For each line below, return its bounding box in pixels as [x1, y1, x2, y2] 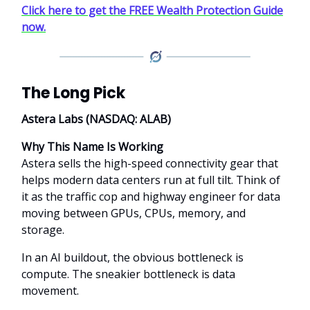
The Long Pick [21, 82, 125, 104]
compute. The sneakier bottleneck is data [21, 266, 235, 282]
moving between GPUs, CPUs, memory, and [21, 205, 246, 221]
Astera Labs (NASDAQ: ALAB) [21, 111, 171, 127]
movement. [21, 282, 79, 298]
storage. [21, 221, 64, 237]
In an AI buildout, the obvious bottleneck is [21, 249, 244, 265]
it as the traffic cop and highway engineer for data [21, 188, 280, 204]
